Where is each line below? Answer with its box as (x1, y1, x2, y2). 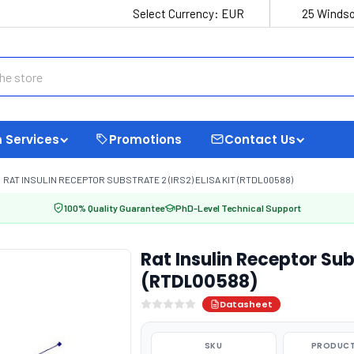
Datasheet (219, 298, 273, 311)
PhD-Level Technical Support (175, 202, 301, 213)
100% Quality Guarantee (64, 202, 164, 213)
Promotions (109, 130, 182, 148)
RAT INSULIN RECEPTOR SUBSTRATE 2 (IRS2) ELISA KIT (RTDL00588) (3, 174, 293, 185)
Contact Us (224, 130, 296, 148)
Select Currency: (133, 6, 221, 21)
